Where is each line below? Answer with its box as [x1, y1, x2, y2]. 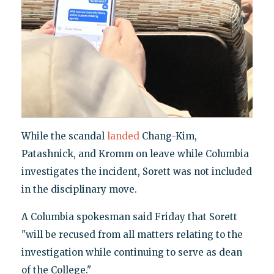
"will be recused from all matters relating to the [21, 228, 243, 240]
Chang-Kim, [139, 130, 197, 142]
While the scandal [21, 130, 107, 142]
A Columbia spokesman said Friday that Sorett [21, 210, 237, 223]
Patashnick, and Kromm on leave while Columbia [21, 147, 249, 160]
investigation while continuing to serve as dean [21, 246, 242, 258]
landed [106, 130, 139, 142]
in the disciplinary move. [21, 183, 137, 195]
